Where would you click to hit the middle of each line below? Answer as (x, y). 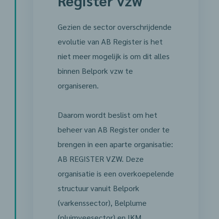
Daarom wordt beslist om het (107, 115)
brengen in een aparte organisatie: (115, 144)
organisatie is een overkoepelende (116, 173)
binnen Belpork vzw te (95, 71)
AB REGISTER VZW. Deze (100, 159)
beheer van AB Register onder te (113, 129)
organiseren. (78, 85)
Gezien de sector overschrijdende (114, 27)
